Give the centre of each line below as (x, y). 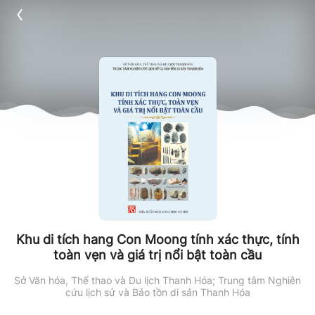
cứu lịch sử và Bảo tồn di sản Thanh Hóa (157, 292)
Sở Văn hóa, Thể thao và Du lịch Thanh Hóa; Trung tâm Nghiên (157, 280)
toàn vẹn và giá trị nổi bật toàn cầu (157, 255)
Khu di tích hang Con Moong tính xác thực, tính (157, 239)
